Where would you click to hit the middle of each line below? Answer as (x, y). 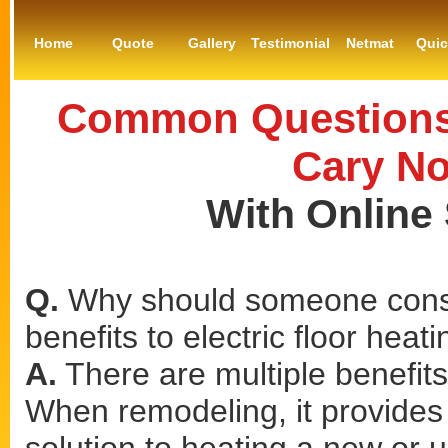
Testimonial (290, 43)
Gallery (211, 43)
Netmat (369, 43)
